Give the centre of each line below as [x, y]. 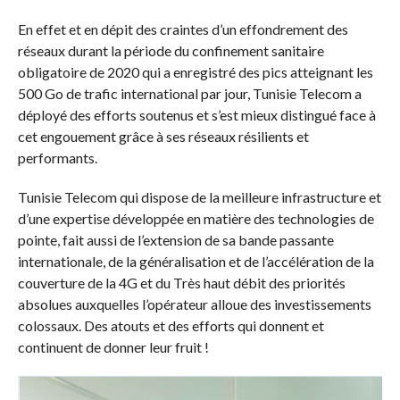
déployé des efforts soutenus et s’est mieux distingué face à [196, 114]
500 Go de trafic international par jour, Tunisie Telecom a [189, 93]
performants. [57, 157]
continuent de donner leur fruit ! [113, 346]
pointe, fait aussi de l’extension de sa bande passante [175, 239]
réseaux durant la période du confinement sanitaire [171, 50]
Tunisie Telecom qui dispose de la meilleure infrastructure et [199, 196]
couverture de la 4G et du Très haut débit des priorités [181, 282]
